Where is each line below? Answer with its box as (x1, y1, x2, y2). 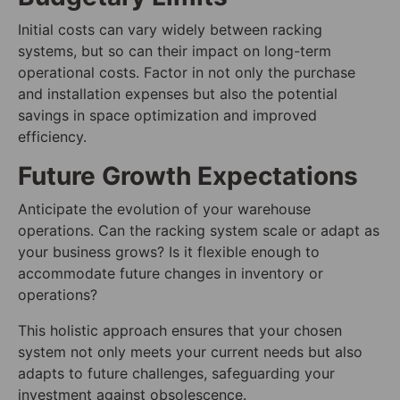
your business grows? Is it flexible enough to (18, 243, 320, 262)
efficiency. (18, 128, 87, 146)
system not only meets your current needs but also (18, 343, 362, 362)
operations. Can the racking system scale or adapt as (18, 221, 379, 240)
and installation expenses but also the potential (18, 85, 337, 104)
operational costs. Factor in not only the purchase (18, 63, 355, 82)
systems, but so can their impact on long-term (18, 42, 331, 61)
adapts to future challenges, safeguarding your (18, 364, 335, 383)
